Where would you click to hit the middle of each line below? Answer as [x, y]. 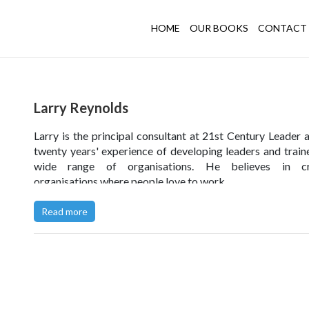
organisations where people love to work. [130, 181]
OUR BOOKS [219, 28]
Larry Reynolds [81, 108]
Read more [64, 211]
